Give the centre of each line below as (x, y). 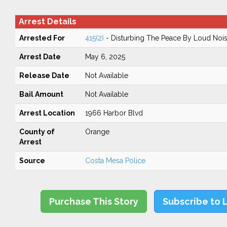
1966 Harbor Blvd (114, 113)
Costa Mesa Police (115, 161)
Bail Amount (41, 94)
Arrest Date (40, 57)
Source (32, 161)
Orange (97, 132)
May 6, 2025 (105, 57)
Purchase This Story (94, 201)
